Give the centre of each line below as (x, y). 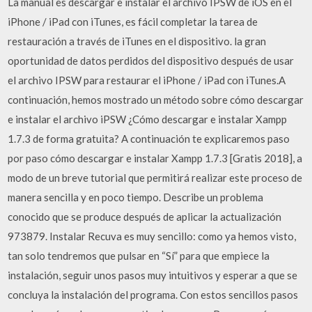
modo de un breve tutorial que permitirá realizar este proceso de (155, 177)
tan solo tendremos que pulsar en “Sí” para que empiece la (139, 255)
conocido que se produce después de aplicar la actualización (145, 216)
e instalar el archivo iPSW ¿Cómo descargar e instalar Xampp (148, 119)
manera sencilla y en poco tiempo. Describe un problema (136, 197)
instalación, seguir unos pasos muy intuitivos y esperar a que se (153, 275)
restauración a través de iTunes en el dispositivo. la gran (137, 41)
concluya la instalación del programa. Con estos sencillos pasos (153, 294)
